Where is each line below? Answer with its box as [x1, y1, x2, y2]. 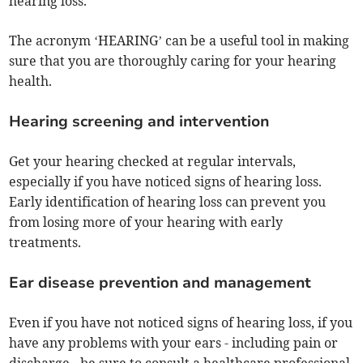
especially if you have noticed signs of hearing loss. [9, 173, 322, 190]
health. [9, 73, 53, 90]
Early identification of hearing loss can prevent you [9, 194, 327, 211]
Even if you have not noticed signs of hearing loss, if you [9, 314, 353, 331]
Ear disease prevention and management [9, 272, 312, 294]
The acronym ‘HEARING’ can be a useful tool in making [9, 32, 350, 49]
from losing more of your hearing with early [9, 214, 284, 231]
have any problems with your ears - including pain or [9, 335, 339, 352]
